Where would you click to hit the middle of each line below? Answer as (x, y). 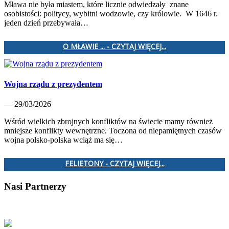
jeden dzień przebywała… (46, 23)
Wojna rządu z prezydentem (53, 84)
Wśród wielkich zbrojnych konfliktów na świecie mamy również (108, 121)
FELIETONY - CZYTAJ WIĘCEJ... (114, 163)
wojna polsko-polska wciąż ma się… (63, 140)
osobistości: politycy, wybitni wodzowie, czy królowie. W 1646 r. (111, 14)
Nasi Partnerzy (35, 186)
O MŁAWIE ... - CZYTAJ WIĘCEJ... (114, 47)
